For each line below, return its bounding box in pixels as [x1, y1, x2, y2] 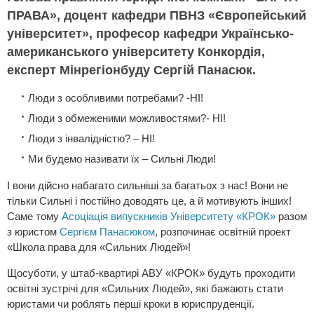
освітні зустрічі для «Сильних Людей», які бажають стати [7, 282, 283, 295]
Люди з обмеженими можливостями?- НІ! [28, 112, 226, 125]
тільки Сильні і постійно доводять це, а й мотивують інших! [7, 195, 292, 207]
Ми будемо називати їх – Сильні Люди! [28, 153, 216, 165]
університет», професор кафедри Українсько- [7, 27, 294, 41]
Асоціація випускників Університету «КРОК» [62, 210, 275, 223]
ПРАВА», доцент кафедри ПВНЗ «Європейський [7, 8, 306, 23]
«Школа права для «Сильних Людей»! [7, 241, 191, 254]
